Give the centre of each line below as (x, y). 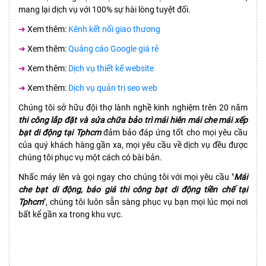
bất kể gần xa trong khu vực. (71, 215)
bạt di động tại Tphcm (60, 133)
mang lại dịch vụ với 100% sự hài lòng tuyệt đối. (104, 10)
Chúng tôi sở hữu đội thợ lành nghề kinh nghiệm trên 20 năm (133, 108)
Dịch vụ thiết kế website (111, 69)
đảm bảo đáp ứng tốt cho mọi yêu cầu (174, 133)
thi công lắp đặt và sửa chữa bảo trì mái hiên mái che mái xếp (133, 120)
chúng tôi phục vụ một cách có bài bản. (90, 158)
